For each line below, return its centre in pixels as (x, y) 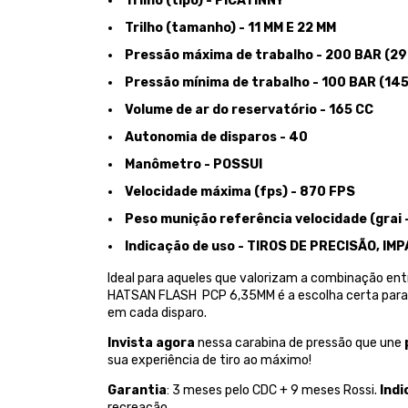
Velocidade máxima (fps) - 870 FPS (239, 191)
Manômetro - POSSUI (192, 164)
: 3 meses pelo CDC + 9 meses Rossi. (273, 390)
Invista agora (151, 342)
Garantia (137, 390)
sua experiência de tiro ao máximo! (209, 360)
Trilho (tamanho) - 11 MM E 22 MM (229, 27)
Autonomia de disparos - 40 (215, 137)
